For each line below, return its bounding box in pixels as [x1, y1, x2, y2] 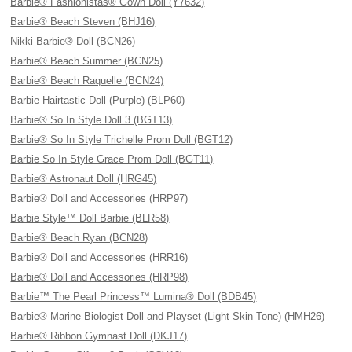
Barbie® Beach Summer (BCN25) [10, 55, 163, 67]
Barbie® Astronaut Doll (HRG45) [10, 173, 157, 185]
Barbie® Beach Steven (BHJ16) [10, 16, 156, 27]
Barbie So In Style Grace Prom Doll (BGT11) [10, 153, 214, 165]
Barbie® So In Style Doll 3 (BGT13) [10, 114, 173, 126]
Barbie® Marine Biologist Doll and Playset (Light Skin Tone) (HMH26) [10, 310, 325, 322]
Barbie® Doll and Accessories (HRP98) [10, 271, 189, 283]
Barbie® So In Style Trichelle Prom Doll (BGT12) [10, 134, 233, 145]
